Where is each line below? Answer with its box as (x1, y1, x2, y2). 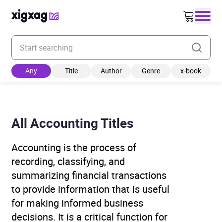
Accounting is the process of (11, 141, 136, 154)
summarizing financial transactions (11, 168, 166, 182)
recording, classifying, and (11, 155, 125, 168)
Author (100, 66, 122, 75)
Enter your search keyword (11, 35, 103, 46)
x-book (180, 66, 201, 75)
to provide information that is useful (11, 182, 169, 196)
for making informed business (11, 196, 143, 210)
